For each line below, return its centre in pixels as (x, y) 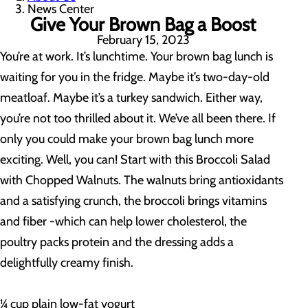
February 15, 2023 (143, 40)
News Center (61, 9)
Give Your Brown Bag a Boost (143, 24)
